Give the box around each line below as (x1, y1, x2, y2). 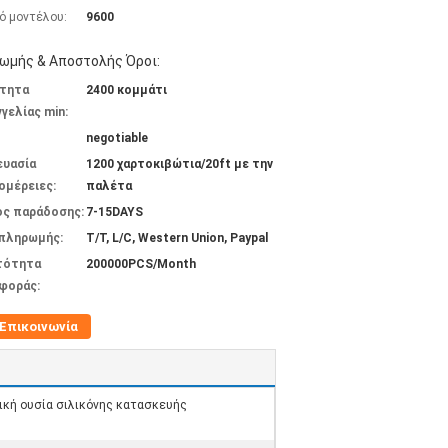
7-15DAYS (86, 205, 143, 219)
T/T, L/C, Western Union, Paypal (86, 231, 268, 245)
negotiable (86, 131, 148, 145)
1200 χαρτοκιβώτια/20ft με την (86, 157, 273, 171)
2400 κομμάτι (86, 83, 167, 97)
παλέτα (86, 179, 132, 193)
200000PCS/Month (86, 257, 196, 271)
